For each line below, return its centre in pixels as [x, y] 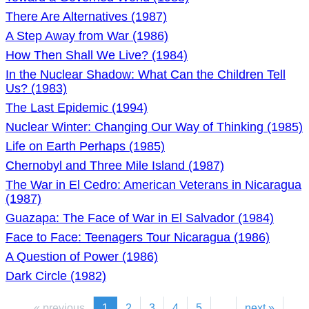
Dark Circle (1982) [56, 276]
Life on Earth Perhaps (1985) [85, 146]
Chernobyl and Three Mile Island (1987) [115, 166]
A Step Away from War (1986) [87, 36]
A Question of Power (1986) [82, 257]
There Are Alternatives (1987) [86, 17]
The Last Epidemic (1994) [77, 108]
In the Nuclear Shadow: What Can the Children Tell [146, 74]
